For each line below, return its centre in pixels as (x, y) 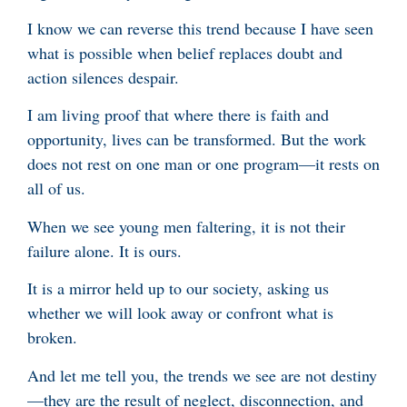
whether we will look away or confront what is (180, 313)
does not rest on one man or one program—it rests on (203, 164)
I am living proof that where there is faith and (178, 115)
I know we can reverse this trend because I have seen (200, 28)
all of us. (56, 189)
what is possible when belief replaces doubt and (185, 52)
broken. (52, 338)
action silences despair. (103, 77)
